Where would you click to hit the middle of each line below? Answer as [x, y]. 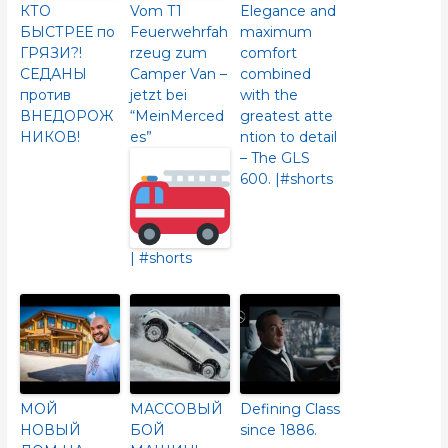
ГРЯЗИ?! [50, 52]
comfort [268, 52]
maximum [275, 31]
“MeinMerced [176, 115]
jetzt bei [158, 94]
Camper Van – [178, 73]
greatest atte [286, 115]
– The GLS [274, 157]
